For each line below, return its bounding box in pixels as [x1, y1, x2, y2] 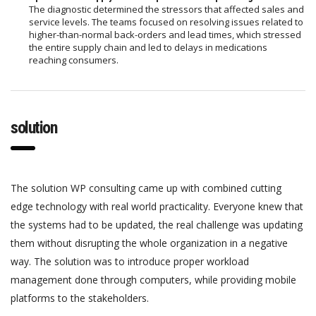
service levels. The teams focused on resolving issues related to [29, 15, 303, 28]
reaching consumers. [29, 53, 119, 66]
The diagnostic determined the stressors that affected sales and [29, 2, 304, 16]
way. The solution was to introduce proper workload [11, 254, 249, 268]
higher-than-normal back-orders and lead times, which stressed [29, 28, 301, 41]
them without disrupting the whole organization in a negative [11, 236, 288, 250]
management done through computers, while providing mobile [11, 272, 296, 286]
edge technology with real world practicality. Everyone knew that [11, 199, 303, 213]
